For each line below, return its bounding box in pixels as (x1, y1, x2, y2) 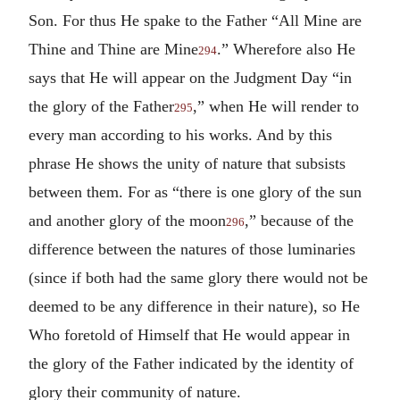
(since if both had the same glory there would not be (29, 268, 368, 287)
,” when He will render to (193, 96, 359, 115)
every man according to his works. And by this (29, 125, 332, 144)
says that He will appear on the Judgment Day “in (29, 68, 352, 87)
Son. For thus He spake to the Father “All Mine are (29, 11, 362, 29)
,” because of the (245, 211, 354, 229)
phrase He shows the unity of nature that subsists (29, 154, 346, 172)
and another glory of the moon (29, 211, 226, 229)
